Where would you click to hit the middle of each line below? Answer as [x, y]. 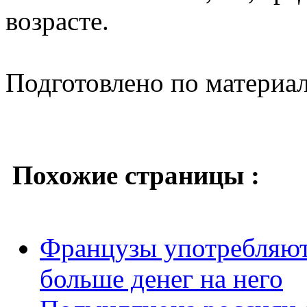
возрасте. [57, 21]
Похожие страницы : [136, 175]
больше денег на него [161, 278]
